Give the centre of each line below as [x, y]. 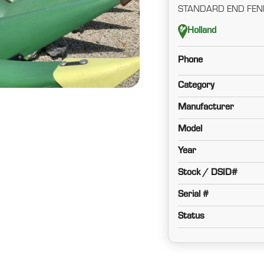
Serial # [193, 195]
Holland [202, 32]
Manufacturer [206, 108]
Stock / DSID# [207, 173]
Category [196, 86]
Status [191, 217]
